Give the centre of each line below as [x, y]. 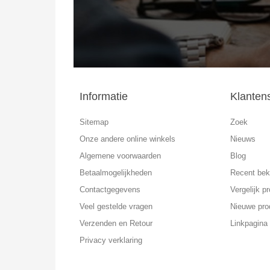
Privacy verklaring [111, 240]
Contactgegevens [110, 189]
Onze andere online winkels [127, 139]
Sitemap [94, 122]
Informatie [104, 96]
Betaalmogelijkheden [116, 172]
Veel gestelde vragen [116, 206]
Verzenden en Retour [116, 223]
